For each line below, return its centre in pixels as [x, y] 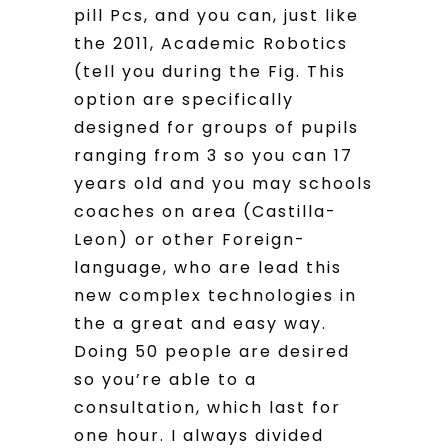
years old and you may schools [223, 183]
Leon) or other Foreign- [190, 239]
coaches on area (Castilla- [205, 211]
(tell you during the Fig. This [210, 71]
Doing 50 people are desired [212, 351]
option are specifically [184, 99]
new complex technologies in [215, 295]
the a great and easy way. [200, 323]
